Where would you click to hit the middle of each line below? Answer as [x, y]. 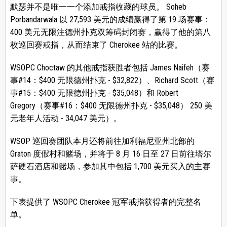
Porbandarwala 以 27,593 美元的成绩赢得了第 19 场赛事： [110, 20]
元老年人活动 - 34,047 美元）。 [66, 119]
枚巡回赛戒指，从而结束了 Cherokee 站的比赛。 [96, 45]
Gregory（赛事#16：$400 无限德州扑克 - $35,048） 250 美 [111, 106]
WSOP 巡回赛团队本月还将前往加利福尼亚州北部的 [102, 141]
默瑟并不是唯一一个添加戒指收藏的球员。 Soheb [98, 7]
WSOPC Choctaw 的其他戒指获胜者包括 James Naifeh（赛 [110, 68]
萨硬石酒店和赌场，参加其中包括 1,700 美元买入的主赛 [110, 167]
